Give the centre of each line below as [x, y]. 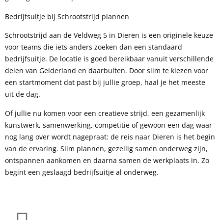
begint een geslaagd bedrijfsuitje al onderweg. [82, 172]
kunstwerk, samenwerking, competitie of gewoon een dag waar [109, 125]
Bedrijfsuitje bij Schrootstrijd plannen [67, 16]
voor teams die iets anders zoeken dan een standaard [94, 47]
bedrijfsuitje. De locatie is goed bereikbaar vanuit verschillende [109, 59]
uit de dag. [23, 94]
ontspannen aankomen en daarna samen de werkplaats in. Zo [107, 160]
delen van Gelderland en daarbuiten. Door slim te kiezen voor [107, 71]
